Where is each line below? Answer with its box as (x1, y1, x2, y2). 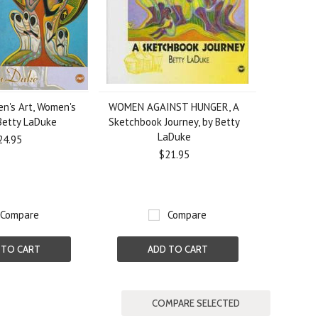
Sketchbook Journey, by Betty (108, 115, 240, 128)
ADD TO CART (147, 243, 208, 255)
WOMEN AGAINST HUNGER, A (109, 100, 240, 114)
